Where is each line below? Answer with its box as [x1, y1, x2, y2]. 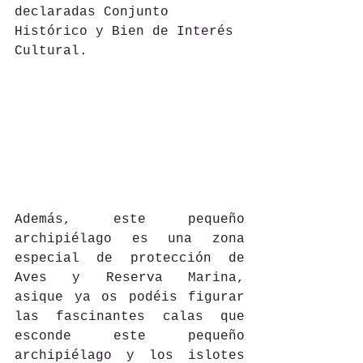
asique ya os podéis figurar [15, 290, 245, 305]
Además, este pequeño [15, 212, 245, 228]
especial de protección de [15, 251, 245, 267]
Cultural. [15, 44, 88, 59]
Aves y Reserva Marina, [15, 271, 245, 286]
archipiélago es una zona [15, 232, 245, 247]
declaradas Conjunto [15, 5, 177, 20]
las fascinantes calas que [15, 310, 245, 325]
